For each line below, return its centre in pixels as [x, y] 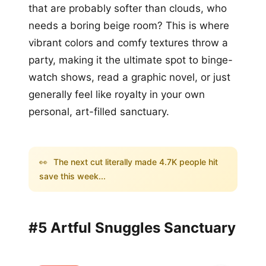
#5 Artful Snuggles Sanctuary [132, 227]
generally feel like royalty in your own [117, 94]
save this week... [72, 176]
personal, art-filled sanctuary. [99, 111]
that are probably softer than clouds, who [128, 8]
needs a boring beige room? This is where [129, 25]
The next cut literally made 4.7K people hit [134, 161]
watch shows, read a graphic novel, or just [129, 77]
